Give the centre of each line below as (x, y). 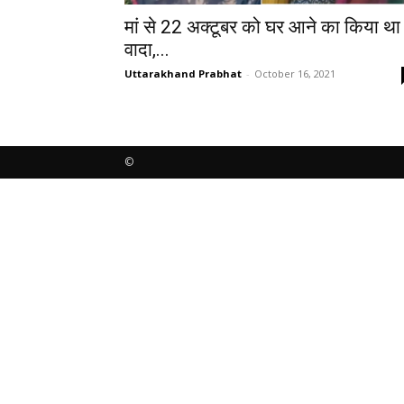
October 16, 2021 (295, 73)
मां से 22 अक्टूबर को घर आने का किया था (262, 27)
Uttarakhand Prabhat (183, 73)
